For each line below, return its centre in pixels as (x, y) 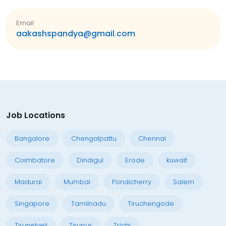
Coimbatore (35, 160)
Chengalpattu (94, 138)
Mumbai (77, 182)
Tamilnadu (89, 204)
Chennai (152, 138)
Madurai (28, 182)
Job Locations (36, 115)
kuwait (177, 160)
